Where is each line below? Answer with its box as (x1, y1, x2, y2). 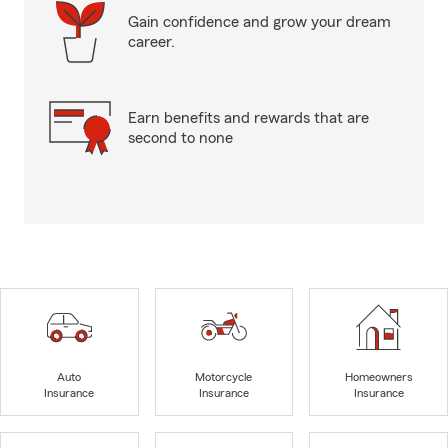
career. (128, 34, 175, 50)
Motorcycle (195, 371, 253, 384)
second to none (128, 130, 233, 146)
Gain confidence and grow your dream (128, 14, 391, 30)
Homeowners (344, 371, 413, 384)
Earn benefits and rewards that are (128, 110, 369, 126)
